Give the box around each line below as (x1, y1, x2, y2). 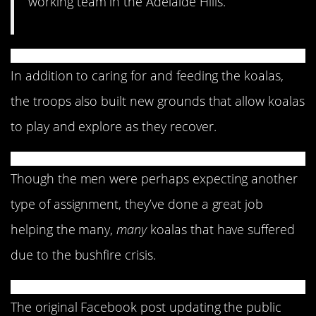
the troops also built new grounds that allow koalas (11, 92, 305, 109)
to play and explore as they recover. (11, 117, 217, 135)
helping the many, (11, 220, 117, 238)
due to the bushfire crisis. (11, 245, 156, 263)
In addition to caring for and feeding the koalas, (11, 66, 284, 84)
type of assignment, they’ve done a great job (11, 195, 264, 212)
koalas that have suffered (150, 220, 295, 238)
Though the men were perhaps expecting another (11, 169, 298, 187)
